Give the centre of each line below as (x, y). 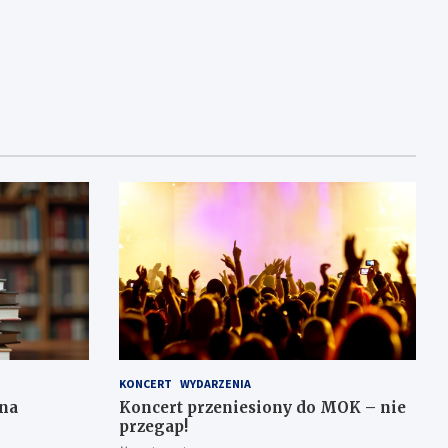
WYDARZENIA (215, 384)
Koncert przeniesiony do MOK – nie (262, 408)
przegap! (153, 427)
